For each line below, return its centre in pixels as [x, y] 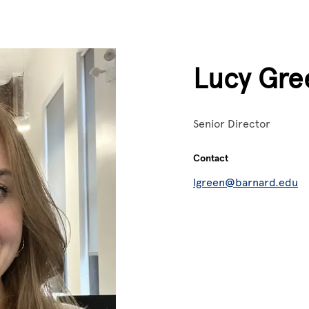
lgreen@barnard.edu [246, 182]
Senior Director [232, 124]
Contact [211, 158]
